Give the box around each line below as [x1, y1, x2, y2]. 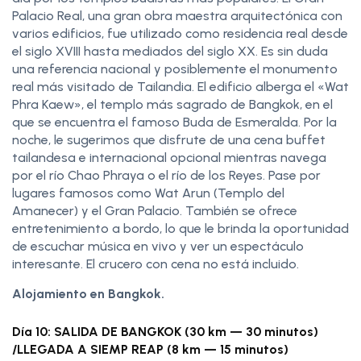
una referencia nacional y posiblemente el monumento [12, 60, 338, 77]
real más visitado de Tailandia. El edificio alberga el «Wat [12, 78, 349, 94]
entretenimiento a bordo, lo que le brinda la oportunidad [12, 220, 349, 236]
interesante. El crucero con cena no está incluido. [12, 255, 299, 272]
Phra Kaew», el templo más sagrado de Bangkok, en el [12, 96, 333, 112]
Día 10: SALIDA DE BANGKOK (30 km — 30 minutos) [12, 323, 318, 339]
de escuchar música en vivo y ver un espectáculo [12, 238, 304, 254]
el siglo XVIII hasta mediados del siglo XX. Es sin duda [12, 43, 328, 59]
